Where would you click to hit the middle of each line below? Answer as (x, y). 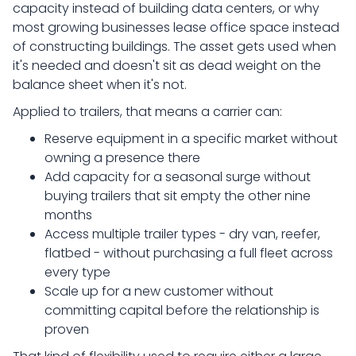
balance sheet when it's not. (100, 85)
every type (77, 272)
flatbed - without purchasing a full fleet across (189, 253)
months (68, 215)
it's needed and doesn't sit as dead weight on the (167, 66)
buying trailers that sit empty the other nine (178, 196)
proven (67, 329)
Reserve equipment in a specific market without (191, 139)
